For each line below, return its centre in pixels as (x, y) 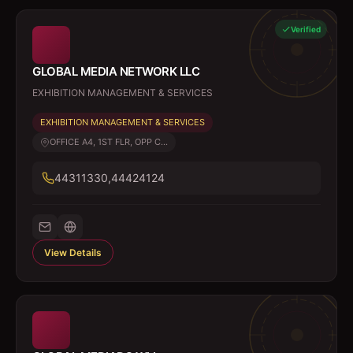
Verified (306, 29)
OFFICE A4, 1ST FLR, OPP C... (109, 142)
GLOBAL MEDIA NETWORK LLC (116, 71)
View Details (73, 253)
